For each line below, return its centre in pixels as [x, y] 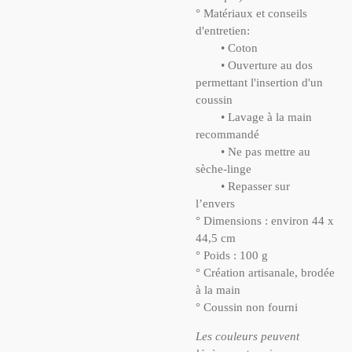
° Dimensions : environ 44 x [265, 220]
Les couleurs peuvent [247, 336]
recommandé [227, 134]
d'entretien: [223, 30]
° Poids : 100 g [232, 255]
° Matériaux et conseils [251, 13]
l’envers [222, 203]
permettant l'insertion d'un [259, 82]
